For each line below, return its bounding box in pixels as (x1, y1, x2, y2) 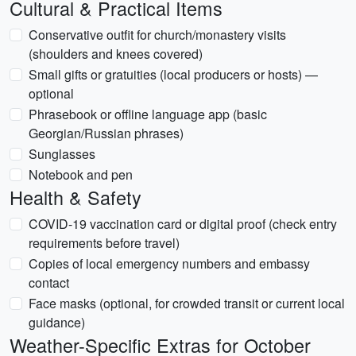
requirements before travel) (29, 234, 180, 252)
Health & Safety (10, 184, 141, 211)
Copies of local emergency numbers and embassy (29, 254, 310, 273)
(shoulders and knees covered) (29, 44, 203, 63)
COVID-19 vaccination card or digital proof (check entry (29, 215, 337, 233)
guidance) (29, 313, 85, 331)
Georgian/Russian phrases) (29, 124, 184, 142)
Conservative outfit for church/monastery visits (29, 25, 286, 44)
